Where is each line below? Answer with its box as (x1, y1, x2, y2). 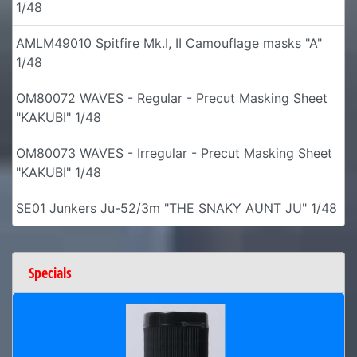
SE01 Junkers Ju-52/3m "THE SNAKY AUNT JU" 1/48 (16, 199, 337, 216)
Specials (29, 262, 72, 282)
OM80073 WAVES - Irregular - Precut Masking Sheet (16, 144, 332, 161)
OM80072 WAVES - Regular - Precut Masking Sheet (16, 89, 328, 106)
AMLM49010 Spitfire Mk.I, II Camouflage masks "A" (16, 34, 322, 51)
